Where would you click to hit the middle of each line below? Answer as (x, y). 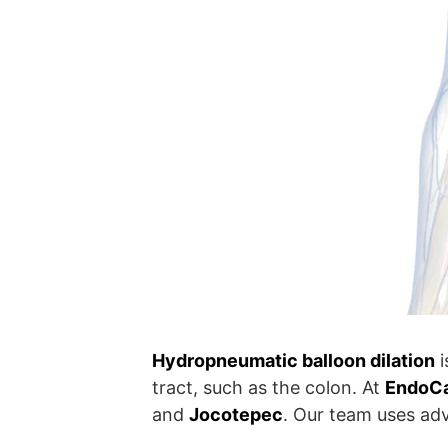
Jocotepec (236, 414)
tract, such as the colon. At (268, 387)
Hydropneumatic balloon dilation (293, 360)
